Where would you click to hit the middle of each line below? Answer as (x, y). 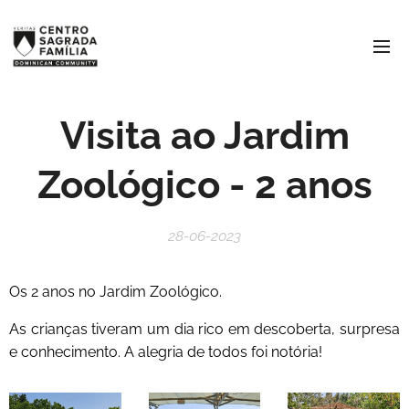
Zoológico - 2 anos (204, 185)
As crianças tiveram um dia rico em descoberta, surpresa (204, 329)
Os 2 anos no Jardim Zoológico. (115, 292)
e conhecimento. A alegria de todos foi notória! (168, 352)
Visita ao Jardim (204, 136)
